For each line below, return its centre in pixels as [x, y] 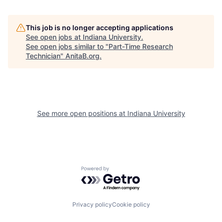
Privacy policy [92, 204]
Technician [43, 56]
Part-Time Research [141, 46]
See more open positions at [82, 113]
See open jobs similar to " [67, 46]
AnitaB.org [83, 56]
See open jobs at [54, 37]
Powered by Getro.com [124, 171]
